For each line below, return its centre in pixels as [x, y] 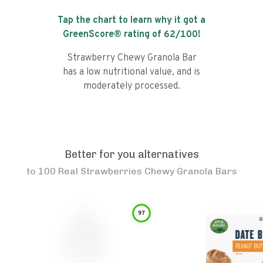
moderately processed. [131, 86]
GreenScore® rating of [113, 35]
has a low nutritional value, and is [131, 72]
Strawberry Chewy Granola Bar [131, 58]
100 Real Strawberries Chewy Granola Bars [137, 171]
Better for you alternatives [131, 154]
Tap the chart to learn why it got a [131, 21]
